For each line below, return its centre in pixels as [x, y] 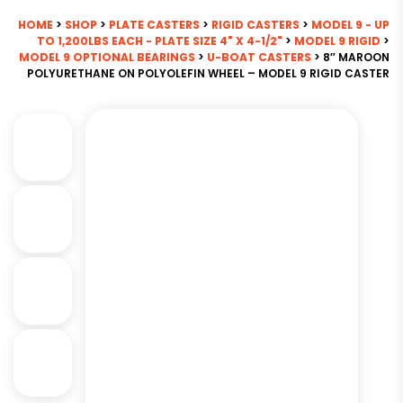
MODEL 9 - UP [350, 25]
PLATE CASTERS [154, 25]
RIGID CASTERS [255, 25]
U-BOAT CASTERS [259, 57]
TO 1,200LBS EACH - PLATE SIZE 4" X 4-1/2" [160, 41]
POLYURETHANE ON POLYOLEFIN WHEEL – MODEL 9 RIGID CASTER [208, 73]
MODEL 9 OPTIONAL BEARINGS [107, 57]
